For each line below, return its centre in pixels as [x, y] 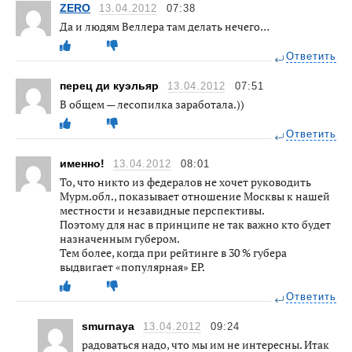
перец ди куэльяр [111, 85]
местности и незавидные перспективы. [162, 210]
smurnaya [110, 326]
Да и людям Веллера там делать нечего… [165, 26]
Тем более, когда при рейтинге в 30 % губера [173, 252]
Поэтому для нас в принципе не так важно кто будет [195, 224]
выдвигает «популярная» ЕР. [132, 266]
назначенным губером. [120, 238]
